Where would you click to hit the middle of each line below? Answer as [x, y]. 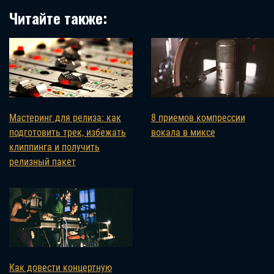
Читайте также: [58, 17]
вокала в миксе [183, 132]
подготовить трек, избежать [68, 132]
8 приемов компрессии [198, 117]
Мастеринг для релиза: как [65, 117]
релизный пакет [43, 161]
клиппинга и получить [54, 147]
